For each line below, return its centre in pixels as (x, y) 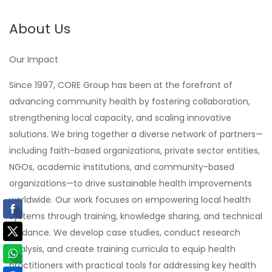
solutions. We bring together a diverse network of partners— (136, 134)
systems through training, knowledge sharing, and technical (136, 216)
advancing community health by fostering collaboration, (130, 102)
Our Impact (34, 60)
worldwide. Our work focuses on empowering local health (130, 200)
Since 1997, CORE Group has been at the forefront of (121, 85)
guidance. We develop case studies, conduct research (125, 233)
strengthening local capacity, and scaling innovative (120, 118)
